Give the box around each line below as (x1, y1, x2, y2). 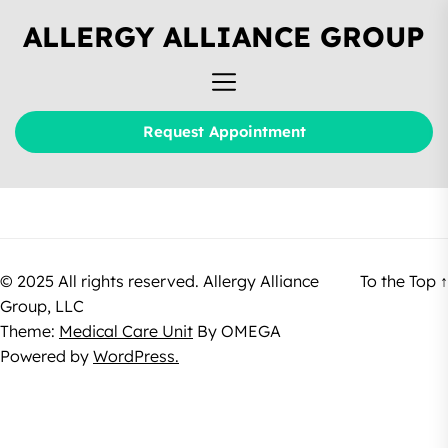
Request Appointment (142, 122, 306, 141)
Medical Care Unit (59, 321, 193, 341)
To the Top (360, 271, 440, 291)
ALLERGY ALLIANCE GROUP (23, 19, 425, 54)
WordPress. (93, 346, 179, 366)
